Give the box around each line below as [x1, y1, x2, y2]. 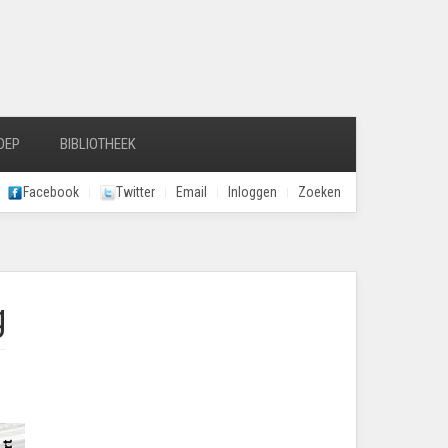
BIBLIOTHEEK [60, 135, 136, 153]
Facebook [23, 184, 79, 200]
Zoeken [298, 184, 341, 200]
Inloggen [228, 184, 277, 200]
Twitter [116, 184, 155, 200]
